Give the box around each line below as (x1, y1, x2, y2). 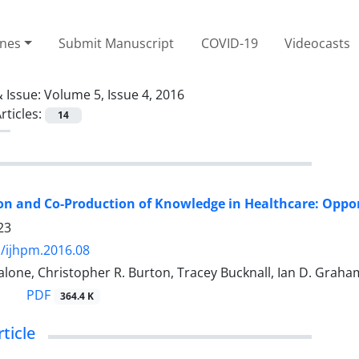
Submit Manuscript (58, 34, 175, 52)
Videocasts (284, 34, 351, 52)
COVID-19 (200, 34, 258, 52)
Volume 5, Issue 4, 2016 (44, 85, 184, 103)
